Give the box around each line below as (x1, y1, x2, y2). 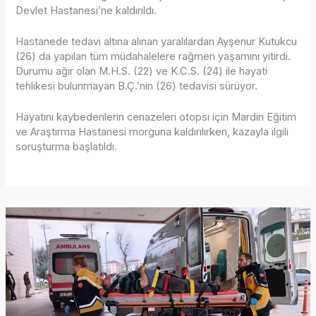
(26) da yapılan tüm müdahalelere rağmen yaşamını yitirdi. (16, 50, 291, 63)
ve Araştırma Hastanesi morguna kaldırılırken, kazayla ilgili (16, 126, 289, 139)
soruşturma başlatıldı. (16, 140, 118, 154)
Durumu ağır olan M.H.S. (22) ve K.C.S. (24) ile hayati (16, 65, 268, 78)
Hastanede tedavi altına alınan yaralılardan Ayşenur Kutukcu (16, 35, 298, 49)
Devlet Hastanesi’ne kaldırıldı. (16, 4, 157, 17)
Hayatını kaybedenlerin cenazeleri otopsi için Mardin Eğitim (16, 111, 297, 124)
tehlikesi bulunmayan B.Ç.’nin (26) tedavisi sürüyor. (16, 80, 258, 93)
